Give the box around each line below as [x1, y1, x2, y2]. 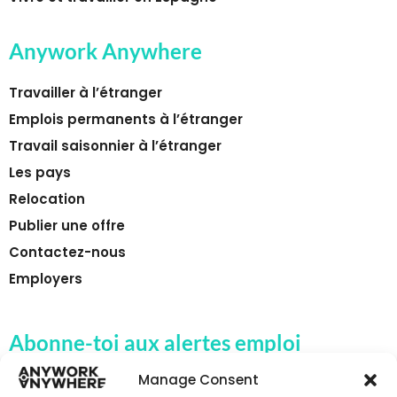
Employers [9, 269, 82, 289]
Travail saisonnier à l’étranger [9, 136, 222, 156]
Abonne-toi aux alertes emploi [9, 329, 301, 355]
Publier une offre [9, 216, 125, 236]
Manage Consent [138, 370, 259, 390]
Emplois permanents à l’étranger [9, 110, 243, 129]
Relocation [9, 190, 85, 209]
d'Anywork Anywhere [9, 350, 218, 377]
